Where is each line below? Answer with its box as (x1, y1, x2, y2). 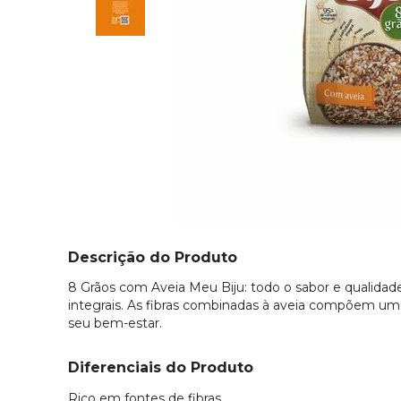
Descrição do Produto (68, 249, 237, 267)
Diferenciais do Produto (68, 359, 253, 377)
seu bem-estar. (68, 315, 162, 332)
